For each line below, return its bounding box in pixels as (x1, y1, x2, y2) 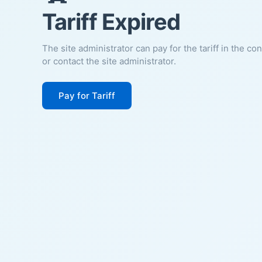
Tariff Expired (42, 8, 180, 35)
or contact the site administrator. (42, 55, 176, 67)
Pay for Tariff (58, 89, 115, 101)
